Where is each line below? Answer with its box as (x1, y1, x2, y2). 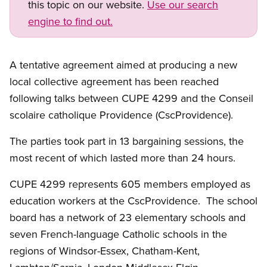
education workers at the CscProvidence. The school (10, 193, 257, 209)
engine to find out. (28, 14, 113, 29)
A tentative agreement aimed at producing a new (10, 57, 237, 73)
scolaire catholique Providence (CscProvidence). (10, 107, 233, 123)
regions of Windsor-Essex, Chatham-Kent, (10, 243, 200, 259)
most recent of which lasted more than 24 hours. (10, 150, 235, 166)
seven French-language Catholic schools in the (10, 226, 227, 242)
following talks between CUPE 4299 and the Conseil (10, 91, 253, 106)
